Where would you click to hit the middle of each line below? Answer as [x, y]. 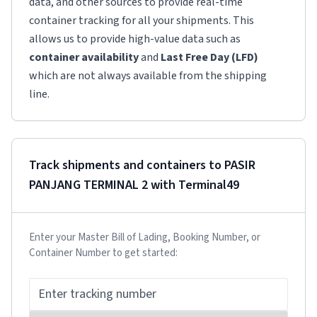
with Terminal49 [194, 185]
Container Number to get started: [103, 253]
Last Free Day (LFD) [209, 57]
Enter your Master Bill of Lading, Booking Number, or [145, 237]
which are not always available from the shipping [148, 76]
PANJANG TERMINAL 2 [88, 185]
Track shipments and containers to [127, 165]
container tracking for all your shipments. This [142, 21]
